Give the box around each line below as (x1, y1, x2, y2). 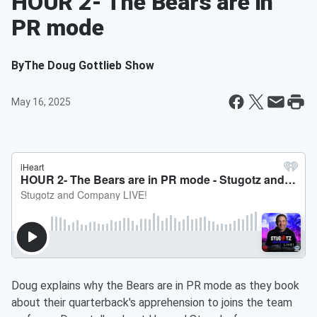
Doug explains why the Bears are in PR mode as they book (11, 279, 299, 292)
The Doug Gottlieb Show (24, 59, 154, 72)
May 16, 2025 (11, 96, 71, 108)
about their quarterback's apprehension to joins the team (11, 296, 292, 309)
